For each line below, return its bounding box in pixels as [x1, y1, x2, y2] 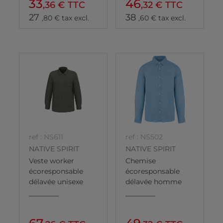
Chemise [125, 156, 156, 166]
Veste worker [29, 156, 74, 166]
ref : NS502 [125, 132, 163, 141]
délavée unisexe [29, 177, 83, 187]
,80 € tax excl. [42, 13, 89, 22]
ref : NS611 [29, 132, 63, 141]
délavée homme [125, 177, 182, 187]
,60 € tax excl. [138, 13, 186, 22]
